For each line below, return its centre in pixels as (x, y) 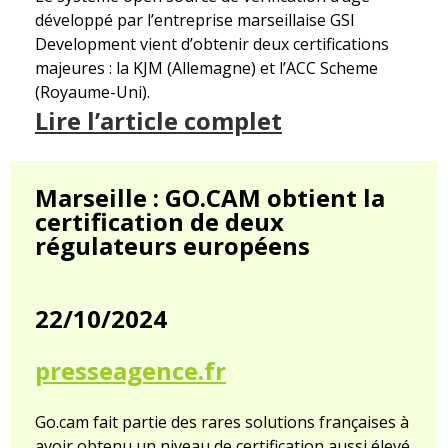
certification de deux (159, 222)
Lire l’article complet (158, 121)
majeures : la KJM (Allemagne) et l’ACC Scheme (206, 68)
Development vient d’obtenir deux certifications (212, 44)
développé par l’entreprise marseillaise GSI (195, 20)
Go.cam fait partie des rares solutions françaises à (222, 422)
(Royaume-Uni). (92, 92)
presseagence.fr (130, 371)
